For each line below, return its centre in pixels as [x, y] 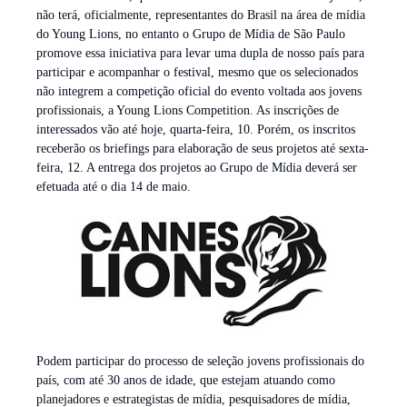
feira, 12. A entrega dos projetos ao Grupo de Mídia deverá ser [197, 168]
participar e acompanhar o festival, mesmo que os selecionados [197, 73]
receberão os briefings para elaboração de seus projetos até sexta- [203, 149]
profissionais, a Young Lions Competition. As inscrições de [188, 111]
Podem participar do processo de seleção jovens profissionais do [200, 362]
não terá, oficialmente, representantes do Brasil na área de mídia [201, 15]
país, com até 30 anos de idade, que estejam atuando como [186, 381]
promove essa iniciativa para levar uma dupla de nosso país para [200, 54]
